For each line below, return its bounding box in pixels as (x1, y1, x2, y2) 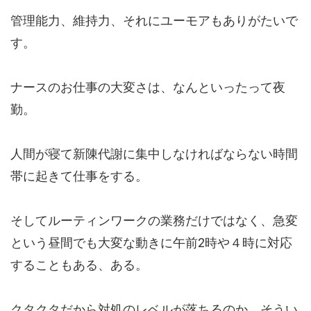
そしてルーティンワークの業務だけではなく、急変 (10, 213, 298, 228)
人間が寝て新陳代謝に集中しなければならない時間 (10, 146, 298, 162)
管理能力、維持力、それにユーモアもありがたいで (10, 13, 298, 28)
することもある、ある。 (10, 258, 148, 273)
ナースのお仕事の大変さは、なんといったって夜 (10, 80, 285, 95)
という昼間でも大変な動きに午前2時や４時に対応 (10, 235, 292, 251)
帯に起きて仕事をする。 (10, 169, 148, 184)
